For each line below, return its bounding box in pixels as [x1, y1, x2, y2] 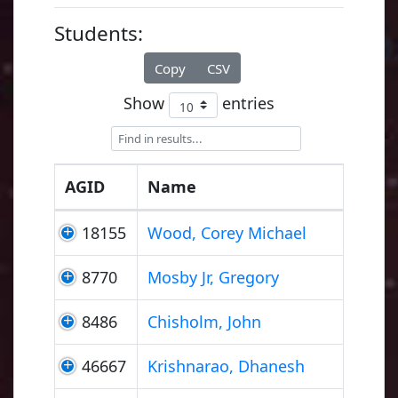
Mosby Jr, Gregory [147, 266, 280, 288]
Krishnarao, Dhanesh [147, 354, 306, 377]
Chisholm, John [147, 310, 262, 332]
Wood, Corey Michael [147, 221, 307, 243]
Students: [54, 19, 143, 47]
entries [218, 92, 275, 115]
